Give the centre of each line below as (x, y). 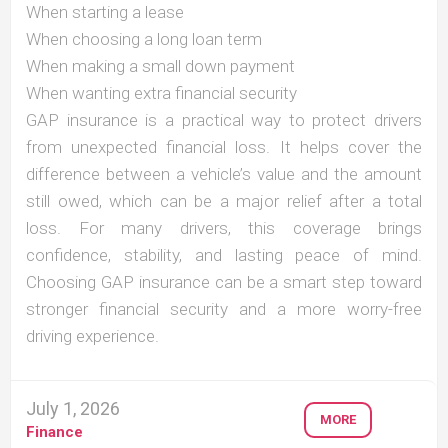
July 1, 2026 (73, 409)
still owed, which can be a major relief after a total (224, 201)
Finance (54, 432)
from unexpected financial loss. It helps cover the (224, 147)
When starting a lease (105, 12)
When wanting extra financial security (161, 93)
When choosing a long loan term (144, 39)
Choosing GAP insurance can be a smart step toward (224, 282)
